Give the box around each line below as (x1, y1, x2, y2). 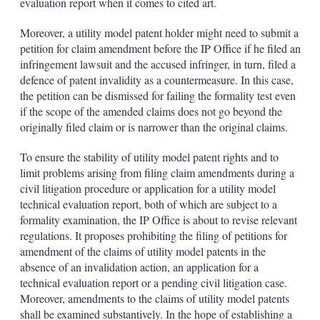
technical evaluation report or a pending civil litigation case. (19, 275, 287, 290)
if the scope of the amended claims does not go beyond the (19, 104, 282, 119)
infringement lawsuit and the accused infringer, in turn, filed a (19, 56, 296, 71)
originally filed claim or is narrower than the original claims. (19, 119, 288, 134)
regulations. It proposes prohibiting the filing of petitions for (19, 228, 287, 243)
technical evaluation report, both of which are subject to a (19, 196, 277, 211)
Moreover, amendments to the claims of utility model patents (19, 291, 289, 306)
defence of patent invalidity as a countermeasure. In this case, (19, 72, 294, 87)
